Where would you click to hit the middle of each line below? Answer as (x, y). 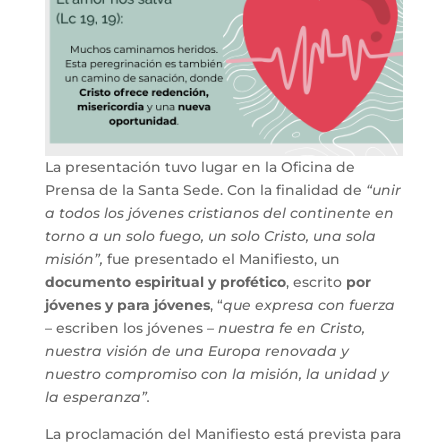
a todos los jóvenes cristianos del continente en (219, 212)
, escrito (315, 281)
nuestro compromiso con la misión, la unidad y (216, 373)
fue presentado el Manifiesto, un (221, 258)
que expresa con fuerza (308, 304)
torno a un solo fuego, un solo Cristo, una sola (210, 235)
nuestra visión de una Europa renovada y (196, 350)
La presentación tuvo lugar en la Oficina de (199, 166)
